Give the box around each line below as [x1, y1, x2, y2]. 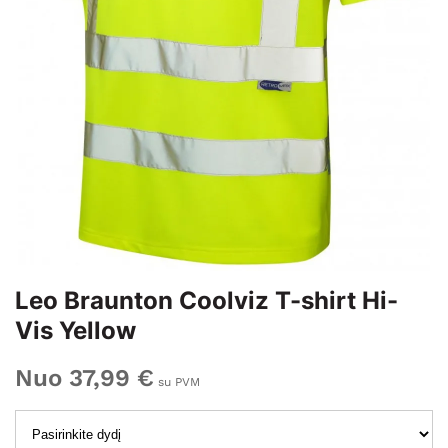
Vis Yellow [15, 316, 136, 345]
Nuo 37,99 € [15, 364, 154, 392]
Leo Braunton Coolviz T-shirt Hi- [15, 286, 398, 315]
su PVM [154, 375, 200, 389]
